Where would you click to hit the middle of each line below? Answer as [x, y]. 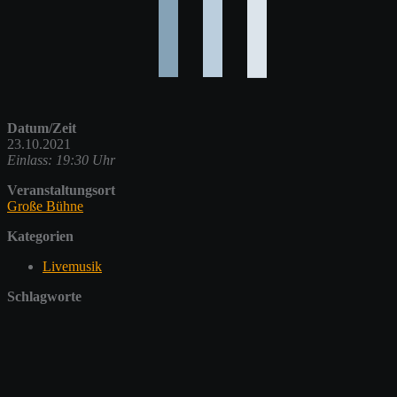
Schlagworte [44, 296]
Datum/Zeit [42, 128]
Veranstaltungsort [61, 190]
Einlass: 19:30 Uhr [61, 160]
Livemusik [72, 266]
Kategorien [40, 236]
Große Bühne [45, 206]
